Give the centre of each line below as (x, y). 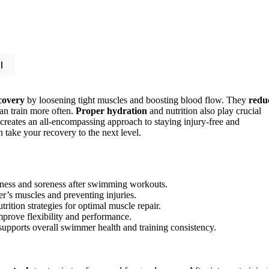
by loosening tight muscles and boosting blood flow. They (137, 100)
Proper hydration (111, 110)
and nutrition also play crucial (204, 110)
